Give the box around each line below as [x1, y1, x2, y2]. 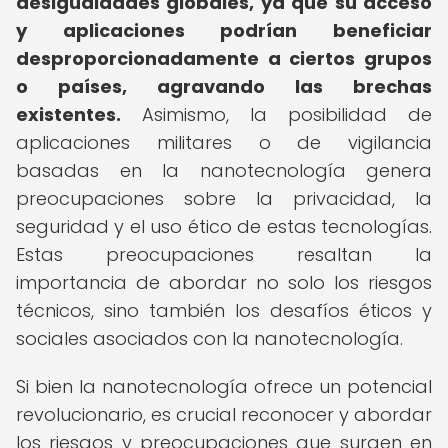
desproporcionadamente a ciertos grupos [16, 46, 432, 71]
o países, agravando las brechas [16, 74, 432, 99]
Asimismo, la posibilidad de [121, 102, 432, 127]
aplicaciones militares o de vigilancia [16, 130, 432, 155]
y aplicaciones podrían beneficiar [16, 18, 432, 43]
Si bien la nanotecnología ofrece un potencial [16, 374, 432, 399]
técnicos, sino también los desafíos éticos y [16, 298, 432, 323]
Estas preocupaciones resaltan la [16, 242, 432, 267]
